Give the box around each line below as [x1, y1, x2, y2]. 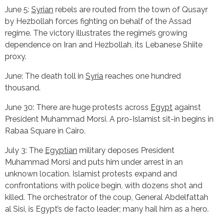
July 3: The [5, 145, 45, 155]
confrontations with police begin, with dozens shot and [5, 180, 202, 190]
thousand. [5, 83, 41, 92]
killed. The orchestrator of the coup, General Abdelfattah [5, 192, 208, 202]
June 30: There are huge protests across [5, 102, 151, 112]
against [173, 102, 201, 112]
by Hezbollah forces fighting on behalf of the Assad [5, 16, 191, 26]
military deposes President [77, 145, 175, 155]
